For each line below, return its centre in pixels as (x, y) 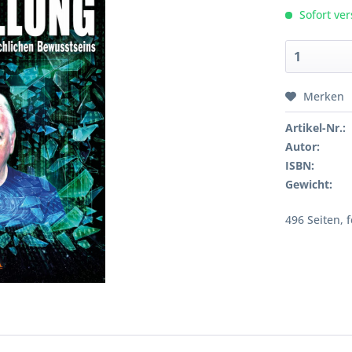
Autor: (303, 147)
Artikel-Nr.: (316, 128)
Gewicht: (309, 184)
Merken (324, 96)
